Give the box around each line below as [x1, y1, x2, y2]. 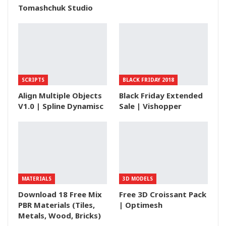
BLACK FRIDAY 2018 [123, 76, 174, 84]
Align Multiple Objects [18, 90, 102, 101]
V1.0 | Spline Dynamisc [18, 101, 103, 111]
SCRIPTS [22, 76, 44, 84]
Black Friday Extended [119, 90, 203, 101]
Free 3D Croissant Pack [119, 189, 206, 199]
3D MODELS [123, 175, 153, 182]
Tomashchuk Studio [18, 3, 93, 13]
